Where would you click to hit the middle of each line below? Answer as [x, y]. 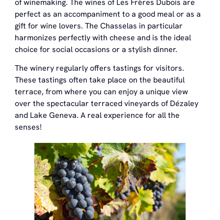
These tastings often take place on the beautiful [100, 80]
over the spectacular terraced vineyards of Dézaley [107, 104]
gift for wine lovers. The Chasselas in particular [99, 26]
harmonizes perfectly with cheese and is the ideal [103, 37]
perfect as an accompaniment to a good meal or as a [108, 14]
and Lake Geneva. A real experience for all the [97, 115]
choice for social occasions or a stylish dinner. [96, 49]
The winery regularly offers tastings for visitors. [99, 68]
